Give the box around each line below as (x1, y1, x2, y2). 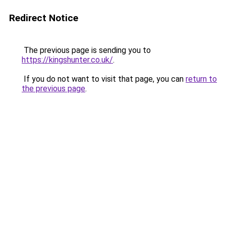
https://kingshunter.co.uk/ (22, 55, 113, 65)
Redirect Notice (9, 12, 78, 24)
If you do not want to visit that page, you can (22, 74, 186, 84)
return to (186, 74, 217, 84)
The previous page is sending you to (22, 45, 151, 55)
